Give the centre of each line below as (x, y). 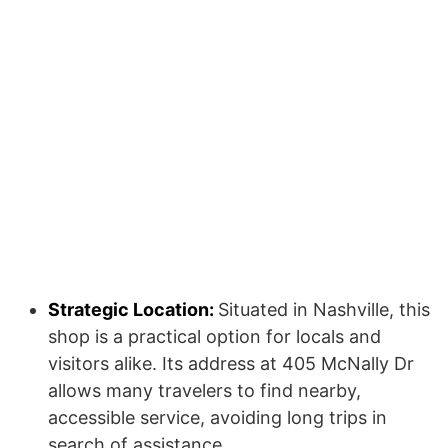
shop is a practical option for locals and (214, 336)
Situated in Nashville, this (324, 309)
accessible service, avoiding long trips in (217, 417)
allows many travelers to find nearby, (204, 390)
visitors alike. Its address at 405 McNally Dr (231, 363)
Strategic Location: (133, 309)
